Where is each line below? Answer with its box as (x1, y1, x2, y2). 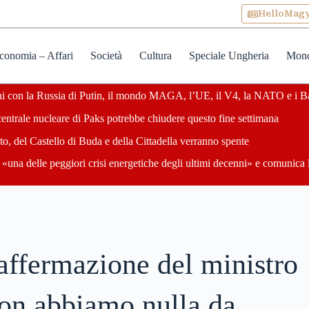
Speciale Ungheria (188, 50, 269, 61)
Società (90, 50, 122, 61)
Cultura (139, 50, 172, 61)
